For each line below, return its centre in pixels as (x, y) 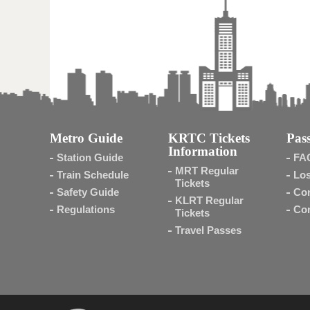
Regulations (86, 209)
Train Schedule (93, 175)
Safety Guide (88, 192)
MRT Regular (207, 171)
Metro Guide (86, 138)
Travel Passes (208, 230)
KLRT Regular (209, 200)
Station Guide (90, 157)
